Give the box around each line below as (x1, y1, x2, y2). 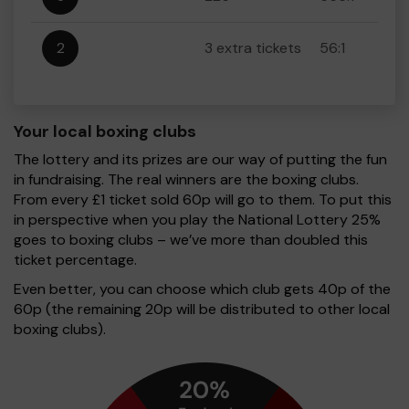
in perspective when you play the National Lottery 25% (14, 210, 381, 229)
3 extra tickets (204, 38, 301, 58)
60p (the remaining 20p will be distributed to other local (14, 299, 390, 319)
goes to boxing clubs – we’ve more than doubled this (14, 230, 368, 249)
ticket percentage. (14, 250, 137, 269)
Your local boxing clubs (14, 121, 196, 142)
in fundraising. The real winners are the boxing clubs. (14, 170, 359, 189)
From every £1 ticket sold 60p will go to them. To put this (14, 190, 392, 209)
